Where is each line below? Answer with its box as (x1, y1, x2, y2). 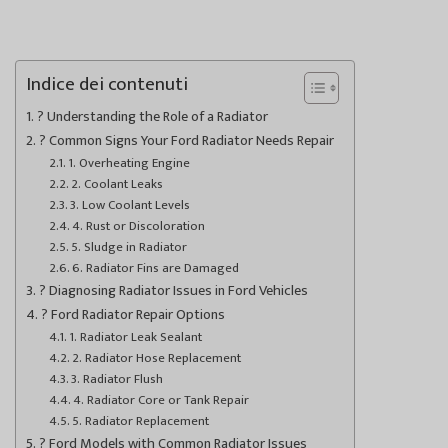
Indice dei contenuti (26, 67, 188, 100)
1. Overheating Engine (68, 151, 191, 174)
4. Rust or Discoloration (72, 214, 206, 237)
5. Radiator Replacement (72, 409, 210, 432)
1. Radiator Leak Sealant (69, 325, 203, 348)
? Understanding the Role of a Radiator (36, 104, 268, 129)
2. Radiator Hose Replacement (72, 346, 242, 369)
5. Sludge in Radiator (71, 235, 188, 258)
